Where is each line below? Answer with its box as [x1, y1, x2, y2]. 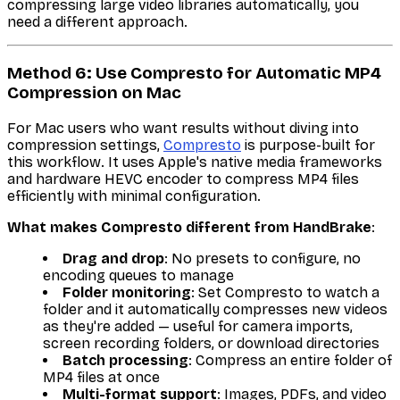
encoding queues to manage [43, 266, 234, 284]
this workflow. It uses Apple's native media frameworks [7, 153, 382, 171]
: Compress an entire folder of [188, 351, 392, 369]
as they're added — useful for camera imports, [43, 317, 353, 335]
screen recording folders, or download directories [43, 334, 379, 352]
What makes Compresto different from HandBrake [7, 218, 371, 236]
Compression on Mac [7, 83, 181, 104]
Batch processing [62, 351, 188, 369]
